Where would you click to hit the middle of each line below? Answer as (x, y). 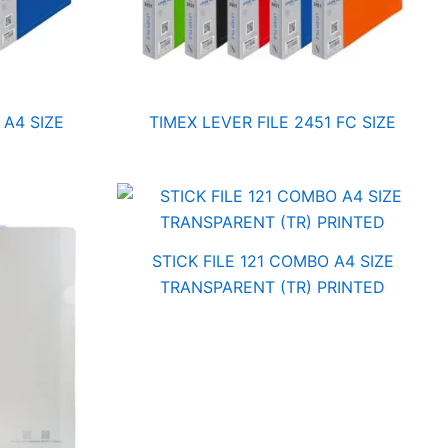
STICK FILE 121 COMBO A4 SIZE (272, 260)
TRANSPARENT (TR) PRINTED (272, 286)
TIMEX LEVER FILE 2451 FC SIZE (272, 122)
